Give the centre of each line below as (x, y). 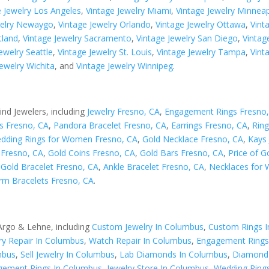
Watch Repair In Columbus (141, 240)
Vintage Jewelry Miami (129, 10)
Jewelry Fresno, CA (124, 112)
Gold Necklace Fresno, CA (193, 139)
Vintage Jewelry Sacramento (77, 38)
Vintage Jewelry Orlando (105, 24)
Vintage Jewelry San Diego (187, 38)
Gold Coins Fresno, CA (92, 153)
